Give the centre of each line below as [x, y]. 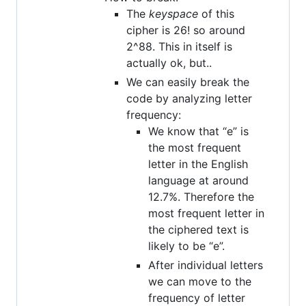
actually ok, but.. [169, 62]
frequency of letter [197, 297]
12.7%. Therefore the [201, 196]
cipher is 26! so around [186, 30]
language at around [198, 180]
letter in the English [198, 164]
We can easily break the [188, 82]
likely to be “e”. [186, 246]
